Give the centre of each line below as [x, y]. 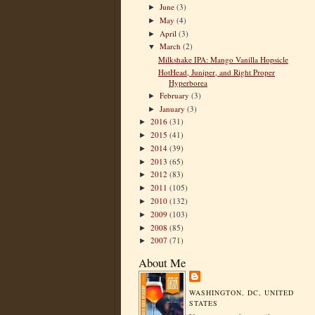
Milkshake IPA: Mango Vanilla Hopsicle [223, 60]
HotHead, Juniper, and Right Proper [216, 72]
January [174, 108]
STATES [204, 303]
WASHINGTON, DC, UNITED [242, 293]
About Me [162, 263]
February [176, 95]
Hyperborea [188, 82]
